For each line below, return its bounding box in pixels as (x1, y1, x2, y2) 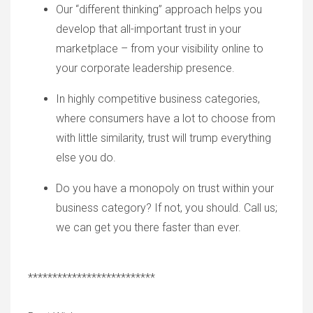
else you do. (56, 151, 116, 165)
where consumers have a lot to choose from (56, 112, 275, 126)
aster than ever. (166, 221, 241, 235)
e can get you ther (64, 221, 153, 235)
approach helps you (162, 3, 262, 17)
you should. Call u (182, 201, 270, 215)
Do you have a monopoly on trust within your (56, 182, 274, 196)
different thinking (79, 3, 159, 17)
